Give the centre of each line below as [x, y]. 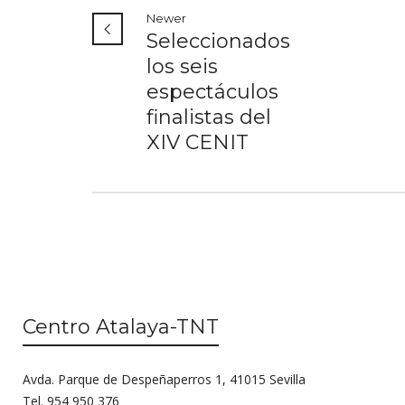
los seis [182, 66]
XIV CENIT [198, 142]
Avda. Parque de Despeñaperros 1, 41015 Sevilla [164, 379]
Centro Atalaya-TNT [121, 326]
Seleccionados [218, 41]
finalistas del [209, 117]
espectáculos [212, 91]
